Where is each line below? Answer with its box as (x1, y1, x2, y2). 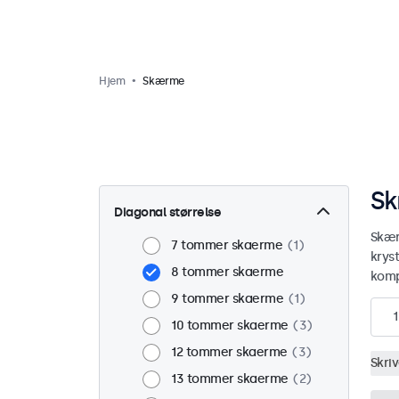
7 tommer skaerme (171, 238, 282, 253)
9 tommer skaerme (171, 291, 283, 306)
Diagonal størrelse (114, 205, 221, 220)
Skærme (142, 75, 185, 87)
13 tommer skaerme (171, 371, 289, 387)
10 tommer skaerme (171, 318, 289, 333)
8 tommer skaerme (171, 265, 283, 280)
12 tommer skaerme (171, 345, 288, 360)
